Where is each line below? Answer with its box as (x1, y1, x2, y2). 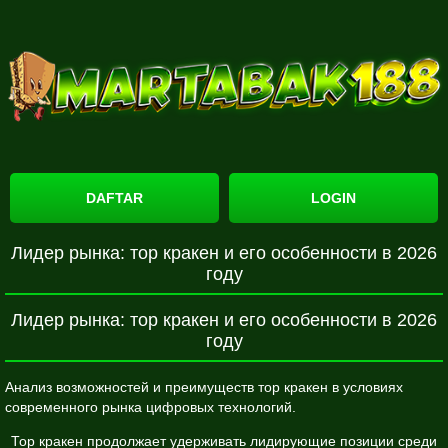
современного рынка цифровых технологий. (5, 398, 296, 415)
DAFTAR (86, 189, 143, 206)
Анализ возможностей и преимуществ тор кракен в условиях (5, 378, 403, 395)
